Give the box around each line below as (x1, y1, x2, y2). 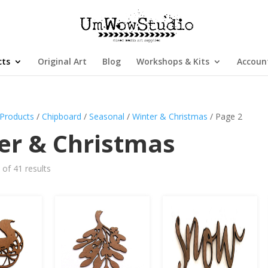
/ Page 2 (208, 111, 243, 122)
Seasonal (89, 111, 125, 122)
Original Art (37, 56, 87, 67)
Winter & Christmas (132, 111, 208, 122)
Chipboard (42, 111, 82, 122)
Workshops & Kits (136, 56, 209, 67)
